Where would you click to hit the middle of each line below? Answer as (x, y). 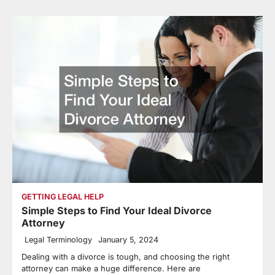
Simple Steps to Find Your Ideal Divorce (117, 211)
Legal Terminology (58, 240)
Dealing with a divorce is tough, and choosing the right (126, 257)
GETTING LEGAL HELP (63, 197)
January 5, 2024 (128, 240)
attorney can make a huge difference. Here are (111, 269)
